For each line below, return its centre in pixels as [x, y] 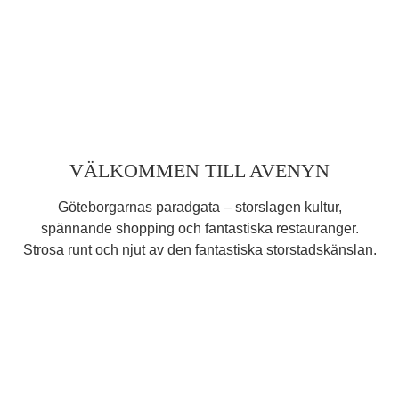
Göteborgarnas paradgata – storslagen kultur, [199, 208]
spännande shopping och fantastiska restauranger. [199, 229]
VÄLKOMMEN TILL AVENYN [199, 171]
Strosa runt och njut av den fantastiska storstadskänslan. [199, 250]
